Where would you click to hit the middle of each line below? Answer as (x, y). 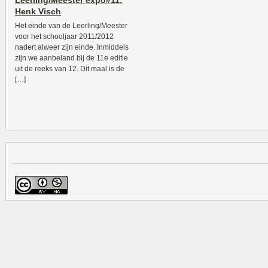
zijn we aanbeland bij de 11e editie (71, 58)
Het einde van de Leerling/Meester (71, 26)
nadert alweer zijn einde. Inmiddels (72, 47)
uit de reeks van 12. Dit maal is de (70, 69)
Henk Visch (38, 11)
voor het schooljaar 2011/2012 (64, 36)
